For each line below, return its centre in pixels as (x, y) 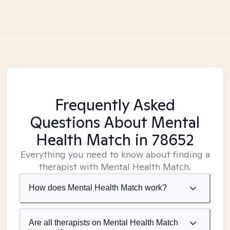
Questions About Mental (115, 122)
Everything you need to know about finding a (115, 154)
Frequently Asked (115, 105)
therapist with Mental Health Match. (115, 167)
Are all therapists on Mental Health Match (103, 223)
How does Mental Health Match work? (98, 188)
